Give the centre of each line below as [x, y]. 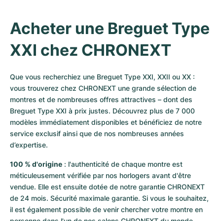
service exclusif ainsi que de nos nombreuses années [97, 133]
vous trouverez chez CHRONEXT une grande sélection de [103, 88]
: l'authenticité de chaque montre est [122, 164]
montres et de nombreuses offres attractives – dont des [101, 99]
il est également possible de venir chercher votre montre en [106, 209]
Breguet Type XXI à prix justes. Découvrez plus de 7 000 [102, 111]
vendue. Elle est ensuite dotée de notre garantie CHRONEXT [107, 187]
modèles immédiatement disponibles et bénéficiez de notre [106, 122]
